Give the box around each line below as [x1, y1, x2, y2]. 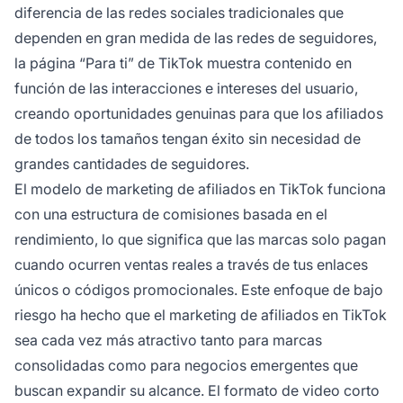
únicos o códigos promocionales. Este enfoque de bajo [14, 280, 383, 299]
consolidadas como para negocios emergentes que [14, 355, 358, 374]
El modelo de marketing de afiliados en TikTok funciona [14, 179, 386, 198]
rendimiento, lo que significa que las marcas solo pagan [14, 229, 386, 248]
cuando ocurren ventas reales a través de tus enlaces [14, 255, 368, 273]
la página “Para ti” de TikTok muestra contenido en [14, 53, 352, 72]
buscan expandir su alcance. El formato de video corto [14, 381, 380, 399]
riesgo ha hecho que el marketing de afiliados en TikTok [14, 305, 387, 324]
